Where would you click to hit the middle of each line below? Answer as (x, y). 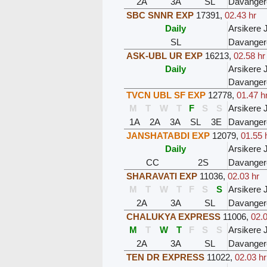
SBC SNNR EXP (160, 15)
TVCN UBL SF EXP (166, 95)
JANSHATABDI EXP (168, 136)
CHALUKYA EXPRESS (174, 217)
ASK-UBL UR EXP (165, 56)
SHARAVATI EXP (162, 176)
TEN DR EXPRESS (166, 257)
